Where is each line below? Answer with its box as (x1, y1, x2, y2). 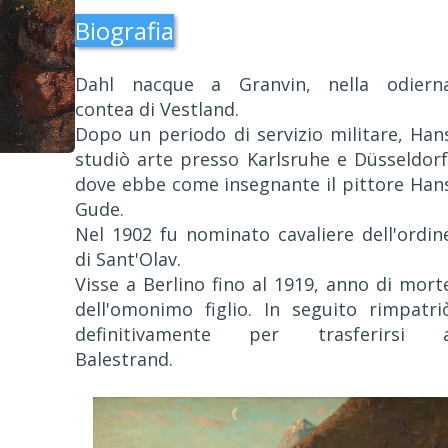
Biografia (75, 14, 174, 47)
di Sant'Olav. (75, 247, 181, 271)
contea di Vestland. (75, 97, 239, 121)
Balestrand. (75, 347, 173, 371)
